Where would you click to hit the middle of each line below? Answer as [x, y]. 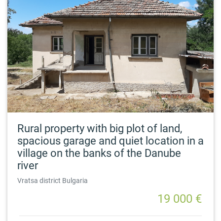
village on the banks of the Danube [99, 153]
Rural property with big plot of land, [100, 128]
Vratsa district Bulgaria [53, 181]
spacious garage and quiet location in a [110, 141]
